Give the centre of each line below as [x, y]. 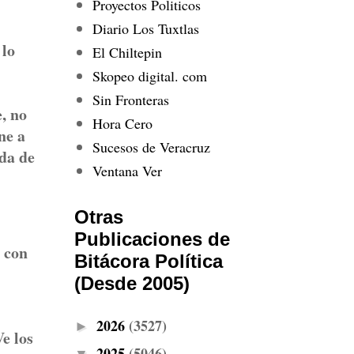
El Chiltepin [127, 52]
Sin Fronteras [130, 99]
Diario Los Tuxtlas [145, 28]
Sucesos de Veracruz [151, 147]
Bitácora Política [149, 261]
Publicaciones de [152, 239]
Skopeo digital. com [149, 75]
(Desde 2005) [132, 283]
